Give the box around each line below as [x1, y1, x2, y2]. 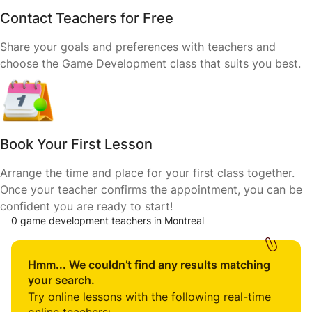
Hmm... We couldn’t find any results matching [28, 258, 270, 272]
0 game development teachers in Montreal [11, 214, 204, 226]
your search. [28, 273, 95, 287]
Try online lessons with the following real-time [28, 290, 271, 304]
